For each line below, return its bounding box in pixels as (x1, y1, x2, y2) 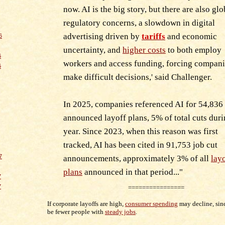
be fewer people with (47, 207, 105, 215)
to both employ (166, 45, 221, 55)
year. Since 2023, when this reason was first (63, 126, 218, 136)
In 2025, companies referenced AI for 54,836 (63, 99, 223, 109)
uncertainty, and (63, 45, 121, 55)
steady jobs (105, 207, 136, 215)
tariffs (142, 31, 165, 41)
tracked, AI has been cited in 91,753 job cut (63, 140, 217, 150)
